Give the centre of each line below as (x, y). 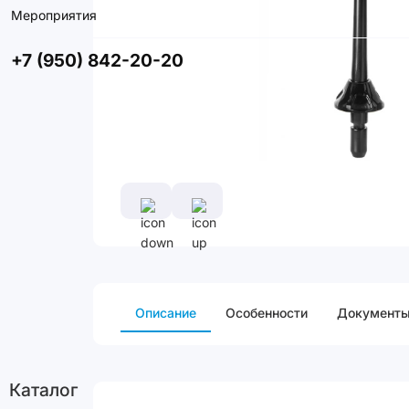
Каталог (43, 390)
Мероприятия (54, 15)
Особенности (267, 313)
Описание (166, 313)
